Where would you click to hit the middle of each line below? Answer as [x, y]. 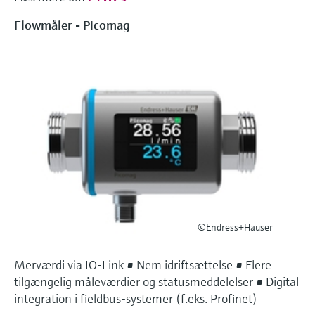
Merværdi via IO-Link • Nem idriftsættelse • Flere [143, 264]
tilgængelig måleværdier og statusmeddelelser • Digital [156, 281]
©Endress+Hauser [235, 227]
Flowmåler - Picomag [72, 25]
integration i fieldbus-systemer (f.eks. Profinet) [136, 298]
